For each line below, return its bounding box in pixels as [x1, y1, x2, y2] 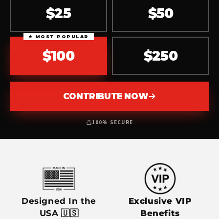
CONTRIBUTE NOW [63, 91, 149, 101]
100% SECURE [91, 118, 133, 126]
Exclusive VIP [128, 196, 192, 206]
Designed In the [22, 196, 96, 206]
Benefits [140, 208, 180, 218]
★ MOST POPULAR [28, 33, 89, 39]
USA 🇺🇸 [39, 208, 79, 218]
